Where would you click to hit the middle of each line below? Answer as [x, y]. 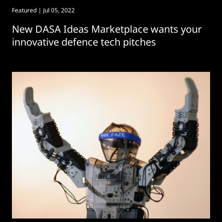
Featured [24, 10]
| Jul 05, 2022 [56, 10]
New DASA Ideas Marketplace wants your [107, 29]
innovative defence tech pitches [84, 42]
